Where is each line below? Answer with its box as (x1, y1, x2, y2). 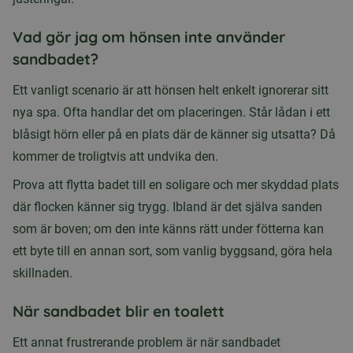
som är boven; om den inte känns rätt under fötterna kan (13, 221, 324, 237)
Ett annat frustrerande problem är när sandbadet (13, 335, 281, 351)
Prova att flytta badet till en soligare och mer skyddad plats (13, 177, 339, 193)
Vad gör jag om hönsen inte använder (13, 28, 285, 47)
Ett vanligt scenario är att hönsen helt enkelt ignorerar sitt (13, 83, 329, 98)
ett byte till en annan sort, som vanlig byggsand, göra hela (13, 243, 333, 259)
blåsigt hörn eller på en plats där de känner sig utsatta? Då (13, 127, 336, 143)
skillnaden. (13, 266, 72, 281)
